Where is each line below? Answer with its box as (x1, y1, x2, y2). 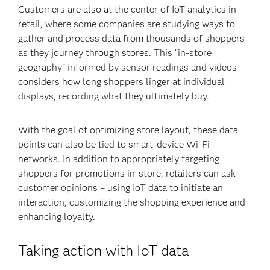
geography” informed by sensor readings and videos (18, 61, 237, 73)
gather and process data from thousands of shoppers (18, 33, 245, 44)
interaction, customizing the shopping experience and (18, 196, 246, 208)
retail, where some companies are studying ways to (18, 18, 236, 30)
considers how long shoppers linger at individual (18, 76, 225, 87)
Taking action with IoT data (18, 242, 189, 259)
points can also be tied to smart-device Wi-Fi (18, 139, 210, 150)
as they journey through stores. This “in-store (18, 47, 212, 58)
